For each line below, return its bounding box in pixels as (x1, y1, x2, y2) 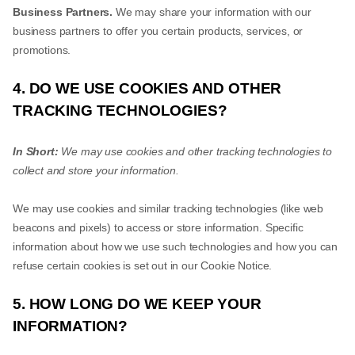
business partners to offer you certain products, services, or (13, 25, 303, 37)
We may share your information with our (113, 6, 311, 18)
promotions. (13, 44, 71, 56)
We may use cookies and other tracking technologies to (58, 145, 332, 158)
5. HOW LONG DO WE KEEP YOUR (13, 296, 261, 312)
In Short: (13, 145, 59, 158)
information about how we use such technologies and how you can (13, 240, 338, 253)
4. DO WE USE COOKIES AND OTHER (13, 80, 282, 97)
